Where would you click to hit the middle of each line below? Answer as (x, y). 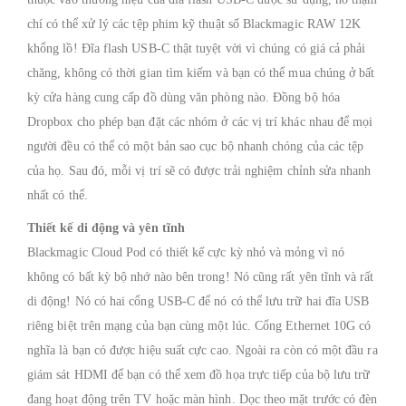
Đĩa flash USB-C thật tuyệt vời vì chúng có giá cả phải (223, 48)
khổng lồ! (54, 48)
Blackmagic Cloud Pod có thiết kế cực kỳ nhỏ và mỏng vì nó (186, 252)
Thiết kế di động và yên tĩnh (106, 228)
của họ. (48, 171)
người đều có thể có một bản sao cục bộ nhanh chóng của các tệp (196, 146)
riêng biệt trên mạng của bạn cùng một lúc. (141, 326)
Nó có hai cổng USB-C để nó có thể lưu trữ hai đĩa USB (222, 301)
